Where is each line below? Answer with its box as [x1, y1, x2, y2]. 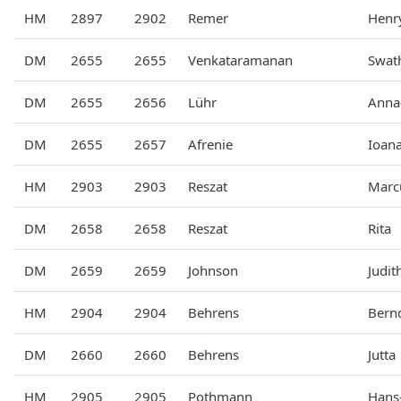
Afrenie [188, 134, 233, 153]
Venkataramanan [188, 50, 293, 69]
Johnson [188, 260, 238, 279]
